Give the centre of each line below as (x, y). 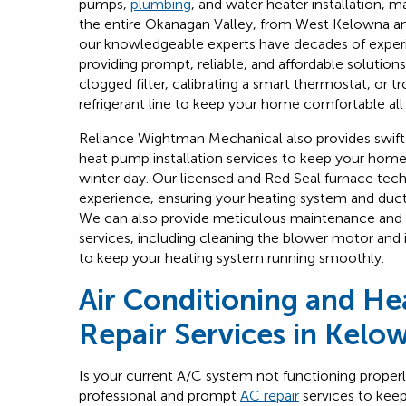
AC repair (270, 396)
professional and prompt (159, 396)
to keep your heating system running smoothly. (232, 258)
